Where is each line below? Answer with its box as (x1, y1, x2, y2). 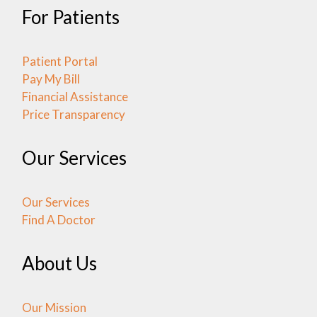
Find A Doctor (21, 212, 96, 228)
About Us (21, 252, 97, 275)
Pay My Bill (21, 71, 80, 87)
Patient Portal (21, 54, 98, 69)
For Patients (21, 6, 120, 29)
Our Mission (21, 300, 86, 316)
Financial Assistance (21, 89, 128, 105)
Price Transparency (21, 107, 125, 122)
